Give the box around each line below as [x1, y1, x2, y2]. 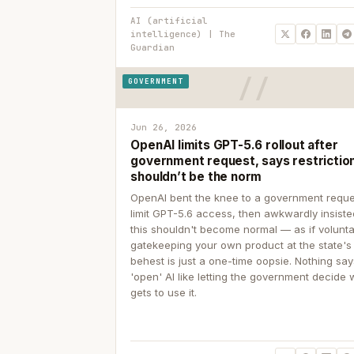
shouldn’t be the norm [130, 169, 262, 185]
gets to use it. [130, 286, 198, 299]
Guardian [130, 41, 175, 53]
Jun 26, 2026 [130, 121, 198, 133]
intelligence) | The [130, 28, 236, 40]
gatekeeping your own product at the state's [130, 239, 352, 252]
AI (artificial [130, 14, 209, 26]
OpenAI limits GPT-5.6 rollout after [130, 137, 338, 153]
